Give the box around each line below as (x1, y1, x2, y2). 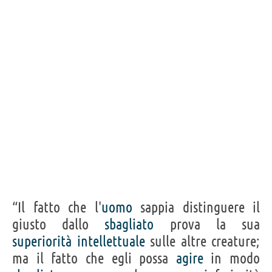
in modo (203, 250, 260, 267)
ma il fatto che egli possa (12, 250, 176, 267)
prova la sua (154, 216, 260, 233)
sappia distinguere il (132, 199, 260, 216)
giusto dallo (12, 216, 105, 233)
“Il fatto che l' (12, 199, 101, 216)
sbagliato (104, 216, 154, 233)
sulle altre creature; (144, 233, 260, 250)
